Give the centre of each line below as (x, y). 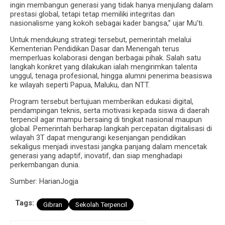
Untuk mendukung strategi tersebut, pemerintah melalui (101, 39)
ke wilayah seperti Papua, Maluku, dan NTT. (80, 85)
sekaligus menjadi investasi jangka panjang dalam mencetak (108, 146)
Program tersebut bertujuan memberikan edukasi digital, (102, 101)
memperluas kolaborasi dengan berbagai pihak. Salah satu (105, 58)
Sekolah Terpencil (101, 204)
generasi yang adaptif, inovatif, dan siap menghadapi (96, 155)
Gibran (53, 204)
